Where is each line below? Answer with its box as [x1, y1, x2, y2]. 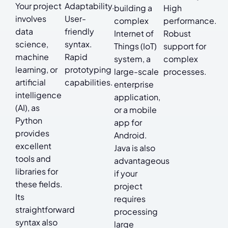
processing [114, 206, 158, 217]
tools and [15, 153, 51, 164]
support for [163, 41, 206, 52]
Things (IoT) [114, 41, 157, 52]
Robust [163, 28, 191, 39]
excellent [15, 140, 51, 152]
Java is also [114, 142, 155, 154]
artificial [15, 77, 46, 88]
